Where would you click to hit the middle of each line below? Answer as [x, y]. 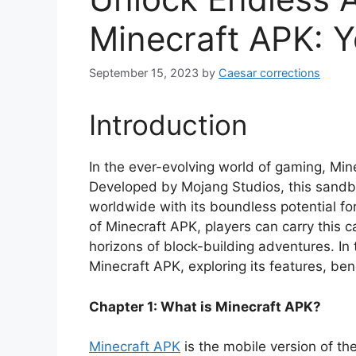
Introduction [168, 125]
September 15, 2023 [144, 73]
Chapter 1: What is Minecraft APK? [205, 306]
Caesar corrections [269, 73]
